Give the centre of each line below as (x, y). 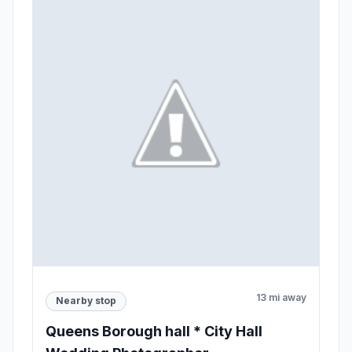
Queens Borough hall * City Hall (154, 331)
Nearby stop (86, 301)
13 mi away (281, 297)
